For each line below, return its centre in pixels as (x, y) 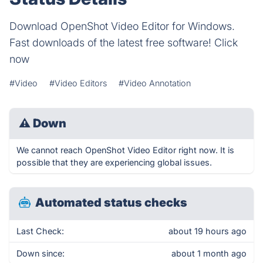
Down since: (41, 253)
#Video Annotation (155, 83)
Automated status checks (111, 203)
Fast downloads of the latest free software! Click (124, 43)
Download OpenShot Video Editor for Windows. (122, 26)
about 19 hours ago (208, 231)
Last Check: (40, 231)
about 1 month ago (209, 253)
